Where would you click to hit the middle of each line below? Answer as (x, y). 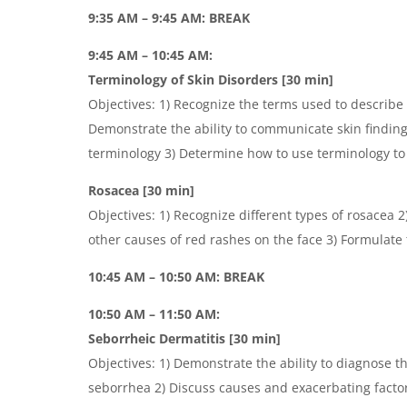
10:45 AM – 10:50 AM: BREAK (179, 276)
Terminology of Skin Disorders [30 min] (211, 79)
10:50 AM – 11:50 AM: (154, 313)
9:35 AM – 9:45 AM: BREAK (169, 17)
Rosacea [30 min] (142, 190)
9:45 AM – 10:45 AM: (151, 55)
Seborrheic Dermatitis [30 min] (185, 338)
